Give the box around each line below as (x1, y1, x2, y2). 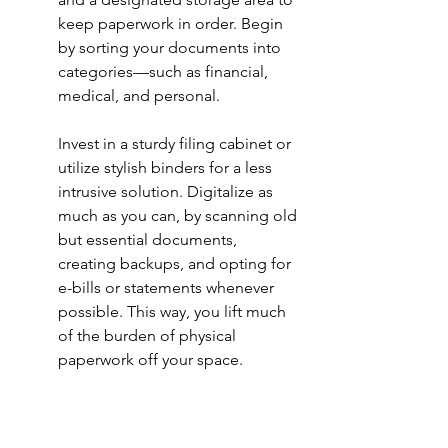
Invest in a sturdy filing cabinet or (58, 134, 295, 154)
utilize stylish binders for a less (58, 158, 276, 178)
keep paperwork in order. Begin (58, 14, 287, 34)
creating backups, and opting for (58, 254, 295, 274)
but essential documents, (58, 230, 241, 250)
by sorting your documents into (58, 38, 285, 58)
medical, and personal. (58, 86, 220, 106)
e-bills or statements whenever (58, 278, 278, 298)
